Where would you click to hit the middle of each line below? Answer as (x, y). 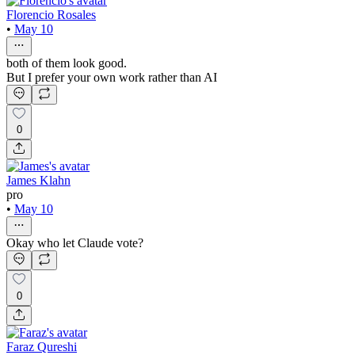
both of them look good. (67, 63)
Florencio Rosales (51, 14)
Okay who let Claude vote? (75, 243)
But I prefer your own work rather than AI (112, 77)
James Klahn (38, 181)
